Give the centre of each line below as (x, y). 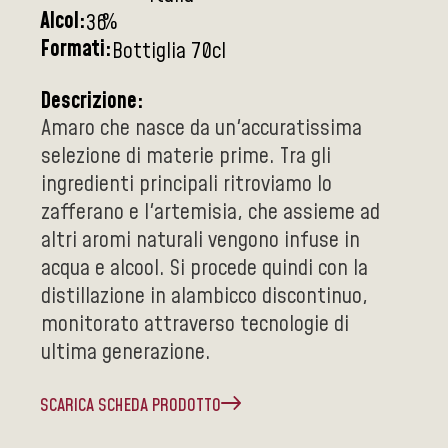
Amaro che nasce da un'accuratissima (201, 128)
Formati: (76, 49)
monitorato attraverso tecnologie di (195, 324)
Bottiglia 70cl (169, 51)
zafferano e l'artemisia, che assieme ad (210, 212)
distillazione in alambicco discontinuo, (204, 296)
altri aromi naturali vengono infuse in (200, 240)
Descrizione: (92, 101)
